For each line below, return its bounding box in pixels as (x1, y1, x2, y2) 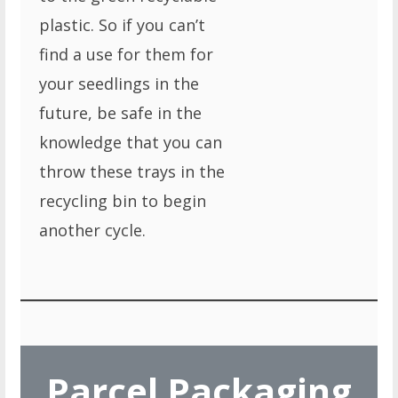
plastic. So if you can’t (39, 14, 206, 36)
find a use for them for (39, 44, 214, 66)
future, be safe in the (39, 102, 203, 124)
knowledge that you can (39, 131, 223, 154)
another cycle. (39, 219, 151, 242)
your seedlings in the (39, 73, 200, 95)
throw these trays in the (39, 161, 226, 183)
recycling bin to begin (39, 190, 207, 212)
